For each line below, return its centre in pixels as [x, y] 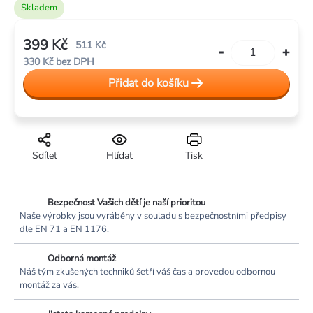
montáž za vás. [49, 285]
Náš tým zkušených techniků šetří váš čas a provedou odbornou [147, 271]
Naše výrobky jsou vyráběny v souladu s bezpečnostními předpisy [153, 216]
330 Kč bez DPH [59, 61]
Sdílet [44, 155]
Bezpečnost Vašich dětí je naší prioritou [126, 202]
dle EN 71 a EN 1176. [64, 229]
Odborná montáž [82, 258]
